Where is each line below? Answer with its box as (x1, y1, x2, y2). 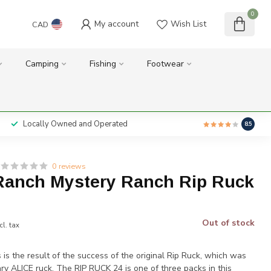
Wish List (171, 18, 206, 30)
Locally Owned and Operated (23, 119, 128, 129)
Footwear (146, 58, 184, 70)
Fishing (89, 58, 116, 70)
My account (94, 18, 139, 30)
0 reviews (52, 161, 87, 171)
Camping (25, 58, 59, 70)
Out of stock (201, 217, 255, 229)
